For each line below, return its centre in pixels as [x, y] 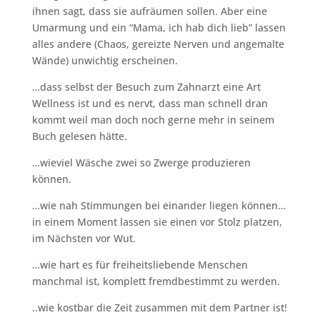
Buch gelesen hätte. [79, 136]
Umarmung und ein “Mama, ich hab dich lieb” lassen [159, 27]
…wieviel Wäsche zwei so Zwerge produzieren [141, 162]
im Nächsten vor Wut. [84, 238]
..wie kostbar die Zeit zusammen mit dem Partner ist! [159, 307]
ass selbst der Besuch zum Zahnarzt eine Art [153, 86]
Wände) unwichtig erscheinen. [105, 60]
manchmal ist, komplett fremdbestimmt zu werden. [156, 281]
